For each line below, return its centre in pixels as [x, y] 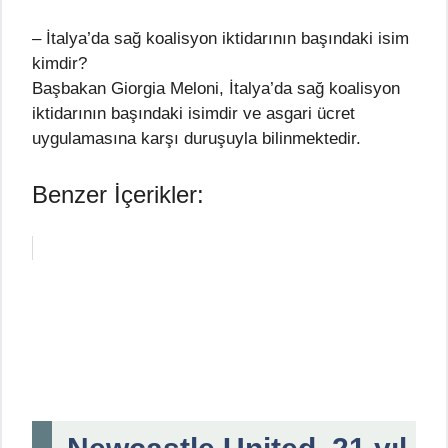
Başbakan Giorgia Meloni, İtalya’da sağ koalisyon [216, 89]
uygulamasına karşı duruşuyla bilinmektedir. [196, 139]
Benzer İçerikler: [118, 194]
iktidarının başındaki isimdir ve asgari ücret [193, 114]
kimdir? [59, 64]
